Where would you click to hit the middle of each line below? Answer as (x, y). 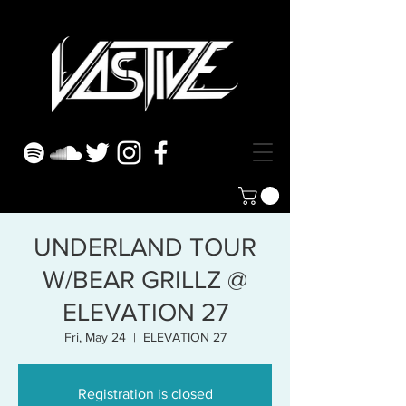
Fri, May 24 (95, 338)
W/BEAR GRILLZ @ (145, 280)
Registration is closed (145, 394)
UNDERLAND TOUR (145, 247)
